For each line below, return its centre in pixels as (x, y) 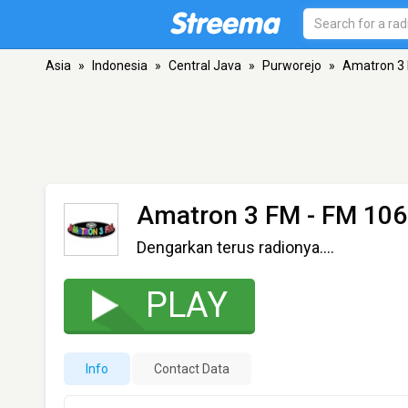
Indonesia (120, 66)
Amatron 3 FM (219, 215)
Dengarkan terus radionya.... (235, 247)
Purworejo (292, 66)
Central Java (205, 66)
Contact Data (192, 369)
